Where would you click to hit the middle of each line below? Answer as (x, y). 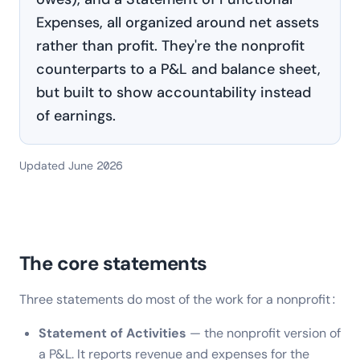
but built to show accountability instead (174, 92)
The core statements (113, 263)
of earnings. (76, 116)
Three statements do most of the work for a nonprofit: (178, 299)
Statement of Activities (112, 333)
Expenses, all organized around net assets (178, 22)
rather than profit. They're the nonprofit (170, 46)
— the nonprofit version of (264, 333)
